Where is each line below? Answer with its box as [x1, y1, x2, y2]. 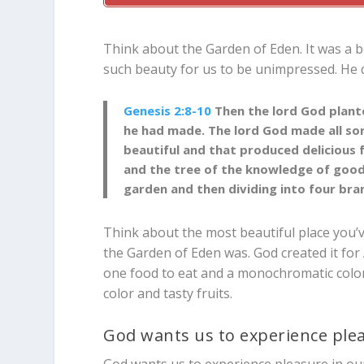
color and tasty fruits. [103, 284, 233, 302]
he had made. [123, 121, 209, 138]
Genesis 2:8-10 [123, 102, 212, 119]
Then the [214, 102, 273, 119]
